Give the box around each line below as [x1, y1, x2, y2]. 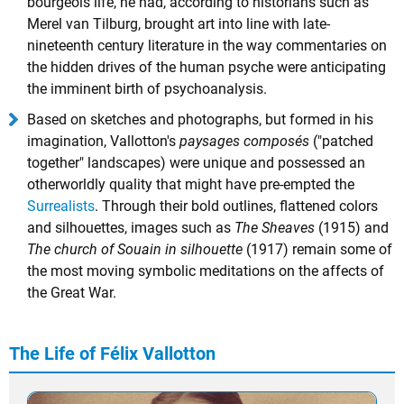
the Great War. [27, 284, 116, 301]
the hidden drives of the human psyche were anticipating [27, 59, 386, 76]
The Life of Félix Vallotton [9, 343, 216, 364]
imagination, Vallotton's [27, 133, 179, 150]
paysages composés [179, 133, 309, 150]
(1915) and [315, 219, 389, 236]
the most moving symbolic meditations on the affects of [27, 262, 384, 280]
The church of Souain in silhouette [27, 241, 243, 258]
